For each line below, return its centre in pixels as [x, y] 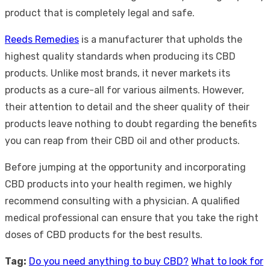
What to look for [227, 261]
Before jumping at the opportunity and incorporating [125, 167]
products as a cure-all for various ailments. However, [124, 90]
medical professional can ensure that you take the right [132, 218]
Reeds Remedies [42, 39]
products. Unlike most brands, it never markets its [118, 73]
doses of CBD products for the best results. [104, 234]
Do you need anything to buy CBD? [109, 261]
